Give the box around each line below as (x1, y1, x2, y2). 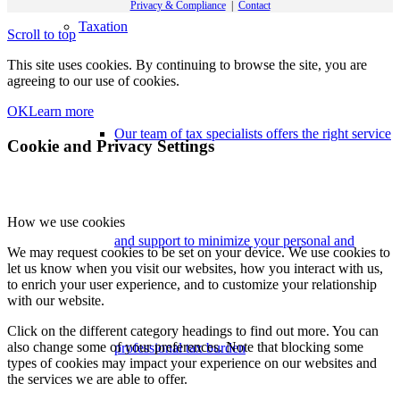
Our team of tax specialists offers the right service (114, 126, 391, 141)
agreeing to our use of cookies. (7, 73, 179, 89)
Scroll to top (7, 27, 76, 43)
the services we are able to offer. (7, 371, 187, 387)
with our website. (7, 292, 104, 308)
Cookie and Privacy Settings (7, 136, 214, 155)
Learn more (29, 104, 94, 120)
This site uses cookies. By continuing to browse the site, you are (7, 57, 367, 73)
